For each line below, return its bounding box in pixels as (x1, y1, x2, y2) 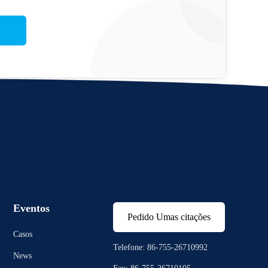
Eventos (13, 202, 50, 214)
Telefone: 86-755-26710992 (113, 243, 208, 252)
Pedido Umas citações (127, 212, 211, 222)
